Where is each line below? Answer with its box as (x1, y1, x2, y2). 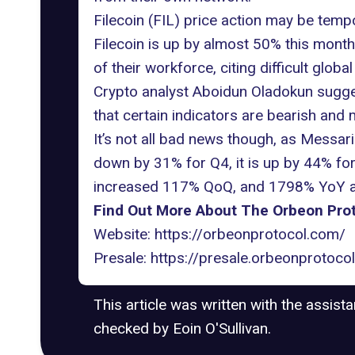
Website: (93, 225, 155, 243)
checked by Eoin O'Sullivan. (93, 319, 271, 338)
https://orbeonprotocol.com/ (154, 225, 345, 243)
